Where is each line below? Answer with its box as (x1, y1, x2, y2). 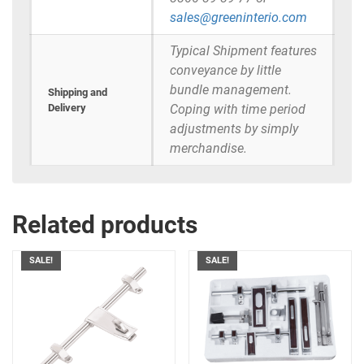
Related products (12, 210, 197, 240)
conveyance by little (170, 63, 281, 79)
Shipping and (48, 86, 107, 99)
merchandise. (170, 141, 247, 157)
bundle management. (170, 82, 292, 98)
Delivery (48, 102, 86, 115)
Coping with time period (170, 102, 305, 118)
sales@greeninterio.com (170, 10, 307, 26)
